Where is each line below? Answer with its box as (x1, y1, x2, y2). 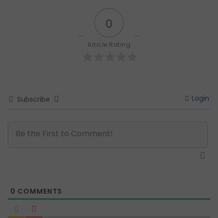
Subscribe (17, 94, 50, 105)
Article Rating (88, 40, 130, 49)
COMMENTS (16, 186, 62, 197)
